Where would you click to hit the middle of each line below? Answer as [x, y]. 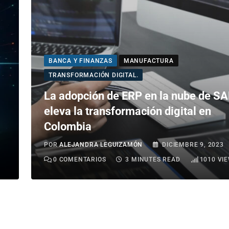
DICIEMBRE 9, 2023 [193, 145]
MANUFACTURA [148, 61]
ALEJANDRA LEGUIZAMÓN [101, 145]
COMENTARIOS [82, 160]
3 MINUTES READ [153, 160]
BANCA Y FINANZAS [81, 61]
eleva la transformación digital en [128, 111]
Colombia [68, 127]
